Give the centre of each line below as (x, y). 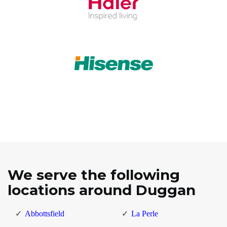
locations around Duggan (102, 190)
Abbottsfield (45, 214)
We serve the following (94, 175)
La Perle (144, 214)
